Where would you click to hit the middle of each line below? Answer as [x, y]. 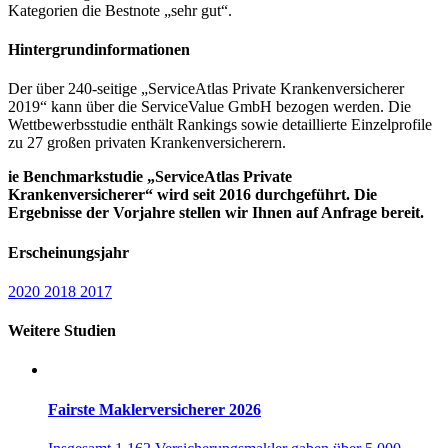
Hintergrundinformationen [99, 50]
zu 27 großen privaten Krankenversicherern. [147, 143]
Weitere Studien [62, 331]
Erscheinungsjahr [68, 252]
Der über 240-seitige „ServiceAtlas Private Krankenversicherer [206, 89]
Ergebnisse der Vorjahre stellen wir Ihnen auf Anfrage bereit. [216, 213]
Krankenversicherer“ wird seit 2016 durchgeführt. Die [192, 195]
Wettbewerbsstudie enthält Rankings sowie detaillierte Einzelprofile [220, 125]
